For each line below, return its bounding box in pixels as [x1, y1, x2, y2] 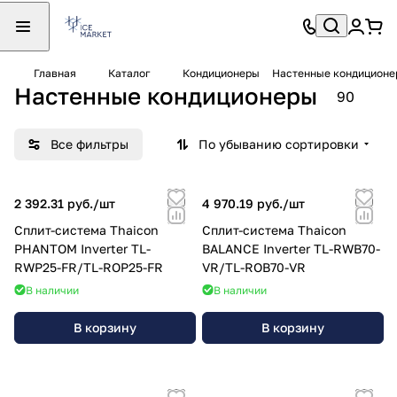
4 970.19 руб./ [202, 195, 289, 211]
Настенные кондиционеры [14, 82, 317, 110]
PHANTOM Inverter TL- [14, 240, 151, 256]
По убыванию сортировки [198, 136, 359, 152]
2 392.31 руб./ [14, 195, 99, 211]
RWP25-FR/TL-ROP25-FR [14, 259, 163, 275]
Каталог [108, 66, 151, 80]
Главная [34, 66, 76, 80]
